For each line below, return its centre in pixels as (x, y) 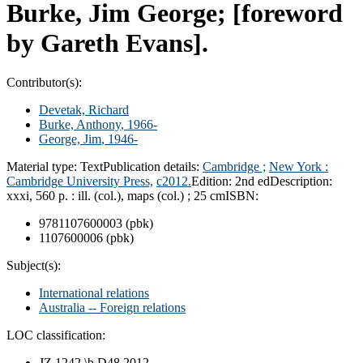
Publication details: (153, 166)
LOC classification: (56, 335)
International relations (94, 293)
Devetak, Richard (84, 109)
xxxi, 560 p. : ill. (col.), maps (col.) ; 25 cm (116, 195)
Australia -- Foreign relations (112, 307)
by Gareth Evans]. (107, 43)
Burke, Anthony (80, 124)
